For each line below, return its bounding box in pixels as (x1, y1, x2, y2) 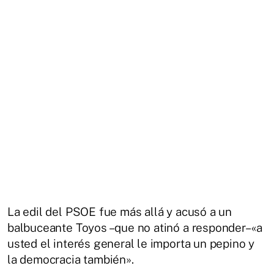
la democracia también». (7, 252, 134, 266)
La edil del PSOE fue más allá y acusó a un (7, 204, 232, 218)
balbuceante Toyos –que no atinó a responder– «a (7, 220, 263, 234)
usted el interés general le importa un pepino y (7, 236, 255, 250)
